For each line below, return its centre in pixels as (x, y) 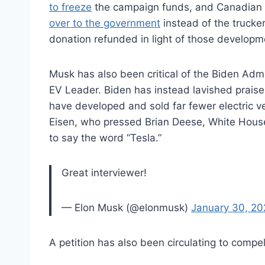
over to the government (105, 23)
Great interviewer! (104, 172)
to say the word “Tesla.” (105, 138)
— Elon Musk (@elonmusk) (126, 207)
